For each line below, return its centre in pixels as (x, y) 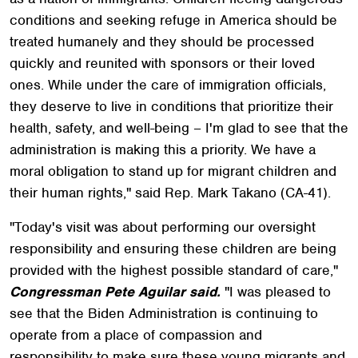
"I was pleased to (276, 291)
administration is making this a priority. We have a (163, 149)
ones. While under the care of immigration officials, (168, 84)
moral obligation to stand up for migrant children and (173, 171)
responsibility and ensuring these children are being (173, 248)
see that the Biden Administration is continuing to (164, 313)
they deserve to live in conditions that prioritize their (171, 106)
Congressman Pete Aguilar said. (115, 291)
